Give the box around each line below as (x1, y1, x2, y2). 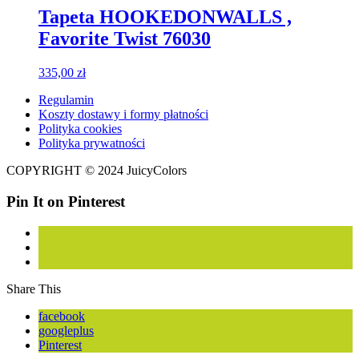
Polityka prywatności (38, 136, 145, 151)
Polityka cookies (38, 122, 122, 136)
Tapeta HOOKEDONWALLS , (38, 6, 292, 28)
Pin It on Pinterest (6, 192, 125, 210)
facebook (38, 309, 85, 323)
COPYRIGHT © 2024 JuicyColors (6, 163, 187, 178)
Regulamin (38, 93, 94, 107)
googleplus (38, 323, 94, 337)
